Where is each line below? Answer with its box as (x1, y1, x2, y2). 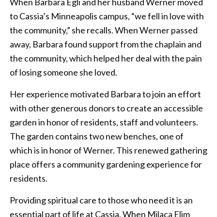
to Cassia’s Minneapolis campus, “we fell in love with (10, 10, 204, 21)
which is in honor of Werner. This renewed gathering (10, 144, 207, 155)
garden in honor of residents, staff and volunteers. (10, 116, 198, 127)
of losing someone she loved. (10, 66, 117, 77)
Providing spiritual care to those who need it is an (10, 194, 193, 205)
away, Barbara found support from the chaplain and (10, 38, 201, 49)
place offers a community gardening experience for (10, 158, 202, 170)
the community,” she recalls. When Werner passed (10, 24, 198, 35)
